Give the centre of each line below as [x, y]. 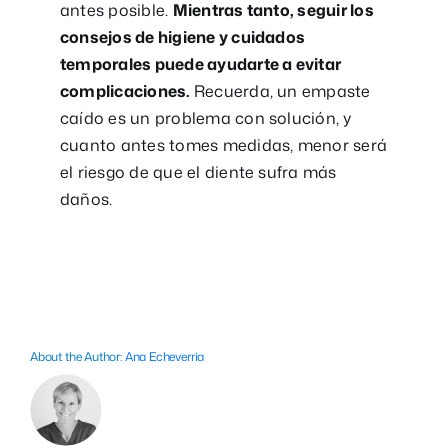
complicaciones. [124, 90]
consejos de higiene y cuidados [182, 36]
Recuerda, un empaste [280, 90]
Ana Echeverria [164, 356]
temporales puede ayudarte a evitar [200, 63]
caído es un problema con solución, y [205, 117]
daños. [86, 198]
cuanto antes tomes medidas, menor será [223, 144]
